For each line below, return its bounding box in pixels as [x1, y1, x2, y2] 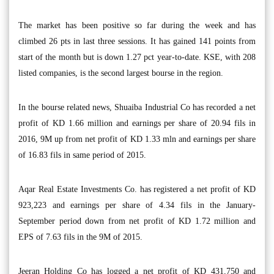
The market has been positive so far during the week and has [18, 21, 256, 30]
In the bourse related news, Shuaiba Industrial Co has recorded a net [18, 103, 256, 112]
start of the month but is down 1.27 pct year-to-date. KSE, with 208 [18, 53, 256, 62]
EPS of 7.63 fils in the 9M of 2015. [18, 232, 143, 242]
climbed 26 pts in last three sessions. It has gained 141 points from [18, 37, 256, 46]
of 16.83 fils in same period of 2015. [18, 150, 146, 160]
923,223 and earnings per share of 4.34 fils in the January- [18, 201, 256, 210]
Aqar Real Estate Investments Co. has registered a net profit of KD [18, 185, 256, 194]
